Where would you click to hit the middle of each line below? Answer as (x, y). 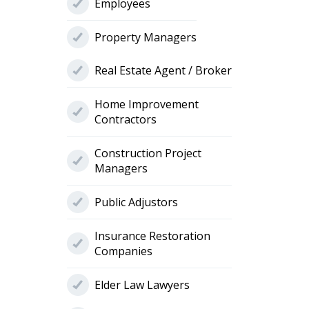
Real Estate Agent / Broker (163, 71)
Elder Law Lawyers (142, 285)
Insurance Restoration (152, 236)
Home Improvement (146, 104)
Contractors (125, 120)
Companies (123, 251)
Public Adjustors (136, 202)
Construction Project (148, 153)
